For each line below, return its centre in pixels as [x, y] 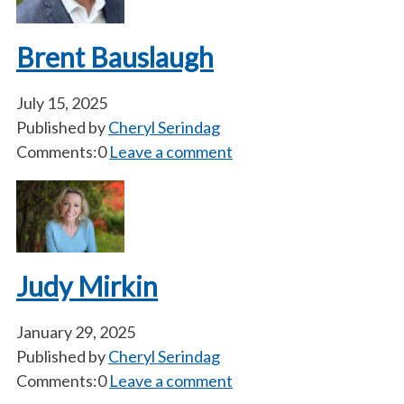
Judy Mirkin [87, 286]
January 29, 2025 [76, 332]
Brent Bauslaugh [115, 57]
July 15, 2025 [62, 103]
